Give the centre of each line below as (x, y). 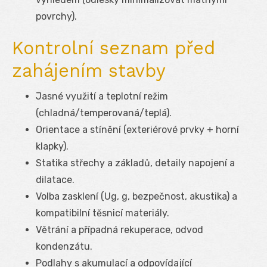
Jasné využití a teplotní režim (102, 96)
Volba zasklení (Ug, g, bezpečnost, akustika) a (136, 196)
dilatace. (55, 179)
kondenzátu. (64, 246)
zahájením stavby (89, 70)
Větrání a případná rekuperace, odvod (119, 229)
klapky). (52, 146)
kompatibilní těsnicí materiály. (103, 213)
